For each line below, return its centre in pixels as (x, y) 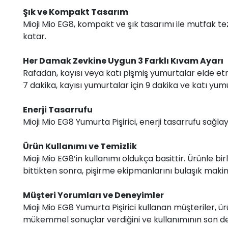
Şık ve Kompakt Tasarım (76, 12)
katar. (35, 36)
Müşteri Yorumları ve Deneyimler (93, 195)
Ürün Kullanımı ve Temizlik (80, 146)
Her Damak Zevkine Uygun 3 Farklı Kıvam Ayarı (123, 61)
